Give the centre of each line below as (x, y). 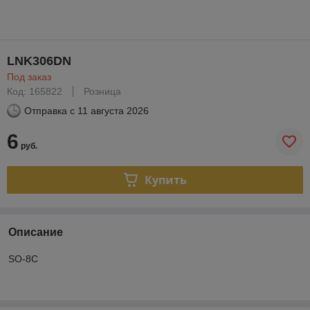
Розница (102, 91)
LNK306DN (39, 61)
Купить (165, 180)
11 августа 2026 (113, 111)
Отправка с (49, 111)
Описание (36, 232)
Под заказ (29, 77)
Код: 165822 (35, 91)
